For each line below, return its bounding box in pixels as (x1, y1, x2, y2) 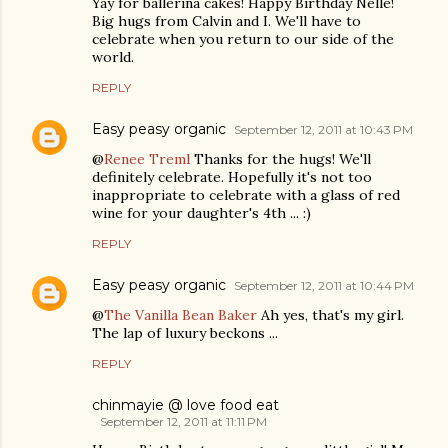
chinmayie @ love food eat (92, 395, 279, 414)
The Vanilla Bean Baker (104, 305, 257, 324)
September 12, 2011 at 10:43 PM (234, 121, 413, 137)
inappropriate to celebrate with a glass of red (92, 185, 400, 204)
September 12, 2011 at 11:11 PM (100, 413, 267, 429)
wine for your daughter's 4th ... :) (92, 203, 311, 222)
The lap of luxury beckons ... (92, 323, 278, 342)
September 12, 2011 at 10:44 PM (234, 277, 414, 293)
